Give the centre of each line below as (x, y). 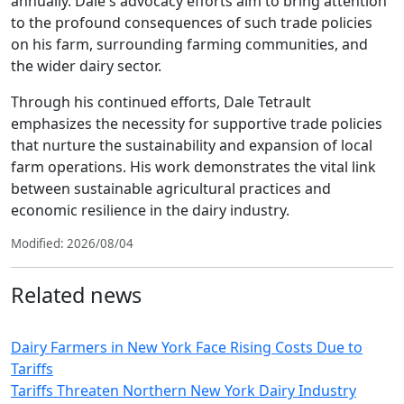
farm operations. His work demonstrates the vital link (193, 167)
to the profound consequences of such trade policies (192, 23)
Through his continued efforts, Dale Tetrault (161, 102)
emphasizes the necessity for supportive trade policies (197, 124)
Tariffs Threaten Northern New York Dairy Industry (184, 390)
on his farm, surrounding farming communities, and (189, 44)
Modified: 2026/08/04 (72, 243)
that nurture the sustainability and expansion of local (192, 145)
